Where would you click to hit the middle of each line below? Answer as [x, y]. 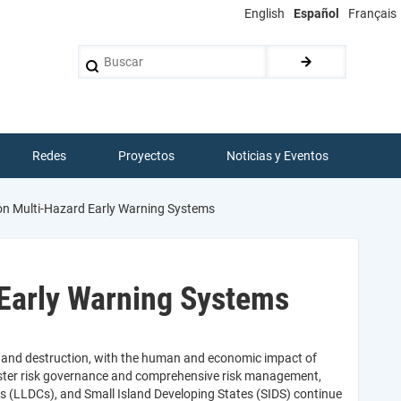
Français [372, 13]
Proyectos [147, 156]
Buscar [98, 54]
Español [316, 13]
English [264, 13]
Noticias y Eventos [277, 156]
